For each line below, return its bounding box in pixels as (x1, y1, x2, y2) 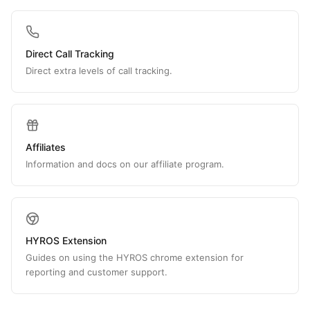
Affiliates (26, 141, 66, 153)
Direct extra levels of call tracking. (26, 65, 172, 76)
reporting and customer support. (26, 266, 167, 277)
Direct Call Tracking (26, 48, 114, 60)
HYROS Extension (26, 235, 107, 246)
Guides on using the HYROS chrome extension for (26, 252, 244, 263)
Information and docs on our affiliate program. (26, 158, 224, 170)
